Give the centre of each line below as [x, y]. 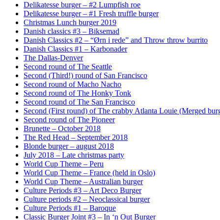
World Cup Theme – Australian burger [83, 181]
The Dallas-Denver [53, 57]
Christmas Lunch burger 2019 [70, 22]
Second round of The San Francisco [79, 102]
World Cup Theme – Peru [64, 164]
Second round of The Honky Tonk [77, 93]
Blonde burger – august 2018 [69, 146]
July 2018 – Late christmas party [74, 155]
